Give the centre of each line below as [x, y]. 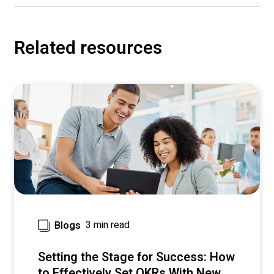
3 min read [108, 225]
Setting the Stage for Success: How [136, 257]
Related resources [88, 48]
